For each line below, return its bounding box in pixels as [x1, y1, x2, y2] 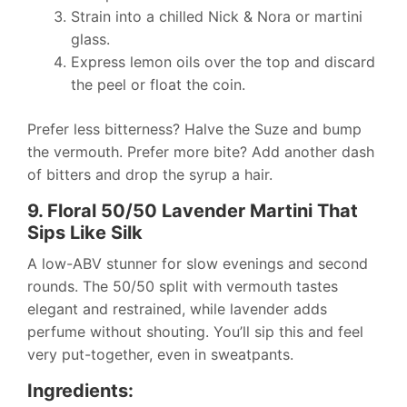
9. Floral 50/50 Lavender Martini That [27, 200, 358, 223]
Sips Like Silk [27, 222, 143, 244]
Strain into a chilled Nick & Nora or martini [71, 7, 362, 26]
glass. [71, 30, 110, 49]
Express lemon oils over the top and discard [71, 53, 375, 72]
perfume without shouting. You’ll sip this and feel [27, 323, 363, 342]
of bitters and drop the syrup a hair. [27, 165, 273, 184]
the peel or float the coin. [71, 75, 245, 94]
